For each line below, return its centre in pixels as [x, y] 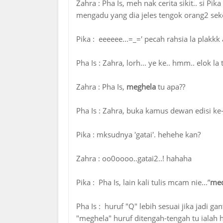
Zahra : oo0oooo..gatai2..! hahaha [134, 158]
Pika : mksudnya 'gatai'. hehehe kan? [138, 134]
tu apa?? [170, 87]
